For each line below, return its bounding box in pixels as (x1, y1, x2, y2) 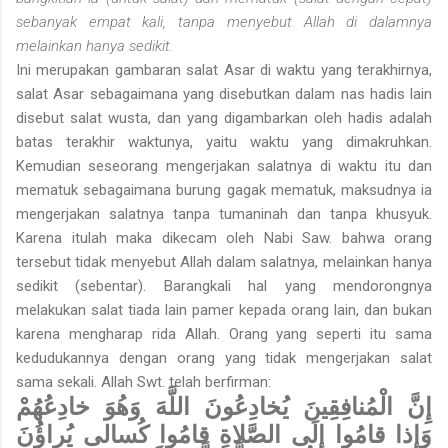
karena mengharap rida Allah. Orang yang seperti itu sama (16, 325, 432, 344)
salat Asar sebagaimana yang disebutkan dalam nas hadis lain (16, 85, 432, 104)
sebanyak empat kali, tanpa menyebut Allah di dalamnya (16, 13, 432, 32)
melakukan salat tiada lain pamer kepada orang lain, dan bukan (16, 301, 432, 320)
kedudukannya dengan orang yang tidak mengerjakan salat (16, 349, 432, 368)
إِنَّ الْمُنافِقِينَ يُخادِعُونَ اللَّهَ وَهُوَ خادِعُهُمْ (16, 394, 432, 421)
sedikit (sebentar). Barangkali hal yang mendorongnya (16, 277, 432, 296)
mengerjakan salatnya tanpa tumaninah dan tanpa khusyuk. (16, 205, 432, 224)
